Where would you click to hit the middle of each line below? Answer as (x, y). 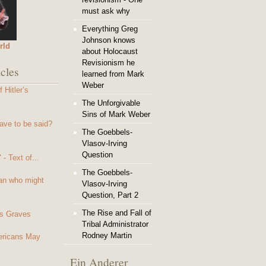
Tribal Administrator (115, 224)
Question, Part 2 (110, 195)
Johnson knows (109, 40)
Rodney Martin (107, 235)
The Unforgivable (111, 103)
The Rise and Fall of (117, 213)
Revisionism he (108, 63)
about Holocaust (110, 51)
